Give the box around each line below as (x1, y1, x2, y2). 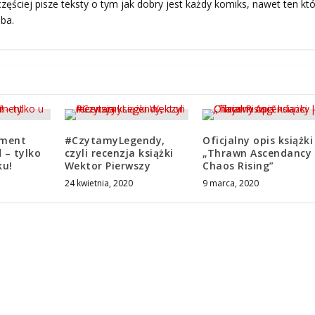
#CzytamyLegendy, (64, 134, 165, 148)
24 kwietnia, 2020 (64, 177, 133, 190)
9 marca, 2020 (202, 177, 259, 190)
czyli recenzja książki (64, 146, 174, 160)
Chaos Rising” (202, 159, 274, 173)
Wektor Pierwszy (64, 159, 151, 173)
